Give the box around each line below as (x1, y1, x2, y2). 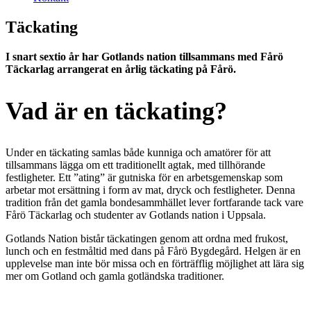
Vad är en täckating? (6, 96, 227, 125)
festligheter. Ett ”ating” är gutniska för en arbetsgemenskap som (6, 171, 283, 183)
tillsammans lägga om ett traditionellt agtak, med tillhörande (6, 158, 265, 171)
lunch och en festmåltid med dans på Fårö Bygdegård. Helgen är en (6, 244, 301, 257)
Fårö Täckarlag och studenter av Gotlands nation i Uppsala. (6, 208, 266, 221)
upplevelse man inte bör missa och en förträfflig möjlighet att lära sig (6, 257, 304, 269)
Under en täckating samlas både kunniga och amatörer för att (6, 146, 271, 158)
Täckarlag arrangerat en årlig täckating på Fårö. (6, 62, 236, 75)
